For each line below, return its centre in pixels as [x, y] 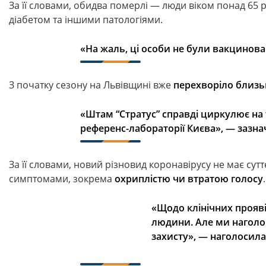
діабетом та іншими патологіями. [86, 20]
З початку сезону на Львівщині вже [91, 85]
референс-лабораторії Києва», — [158, 128]
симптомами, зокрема [62, 179]
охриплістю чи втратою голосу [189, 179]
